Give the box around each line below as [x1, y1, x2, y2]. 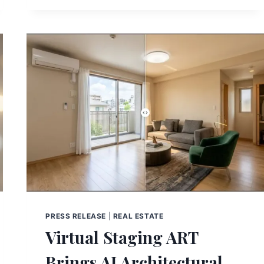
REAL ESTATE [113, 211, 164, 220]
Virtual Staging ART [45, 226, 199, 248]
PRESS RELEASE [45, 211, 107, 220]
